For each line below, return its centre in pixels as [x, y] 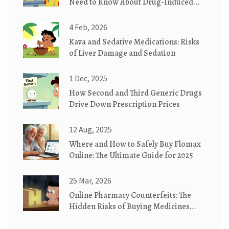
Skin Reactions [95, 14]
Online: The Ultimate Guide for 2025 [131, 156]
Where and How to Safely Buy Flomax [135, 144]
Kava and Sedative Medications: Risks [134, 42]
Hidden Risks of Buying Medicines [129, 207]
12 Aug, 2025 [90, 130]
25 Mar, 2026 [90, 181]
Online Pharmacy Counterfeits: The [130, 196]
